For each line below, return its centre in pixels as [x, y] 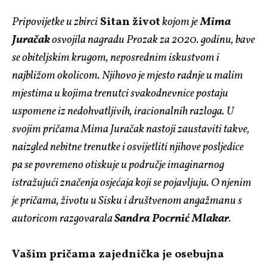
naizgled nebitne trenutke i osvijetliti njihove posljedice [128, 147]
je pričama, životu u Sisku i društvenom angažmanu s [127, 201]
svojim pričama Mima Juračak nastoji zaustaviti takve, [131, 129]
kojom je [179, 22]
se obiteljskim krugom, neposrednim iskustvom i [116, 58]
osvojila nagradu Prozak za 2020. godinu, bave [153, 40]
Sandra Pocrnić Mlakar [172, 218]
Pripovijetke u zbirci [55, 22]
